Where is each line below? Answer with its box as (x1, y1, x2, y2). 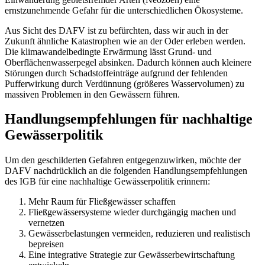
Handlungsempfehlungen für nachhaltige (5, 111, 253, 127)
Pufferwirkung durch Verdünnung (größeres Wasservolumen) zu (5, 78, 244, 89)
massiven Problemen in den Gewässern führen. (5, 89, 180, 99)
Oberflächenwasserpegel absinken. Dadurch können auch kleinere (5, 57, 251, 67)
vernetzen (28, 218, 64, 228)
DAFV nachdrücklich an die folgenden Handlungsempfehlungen (5, 166, 247, 176)
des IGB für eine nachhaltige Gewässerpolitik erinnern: (5, 176, 210, 187)
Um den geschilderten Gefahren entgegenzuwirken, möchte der (5, 155, 241, 166)
